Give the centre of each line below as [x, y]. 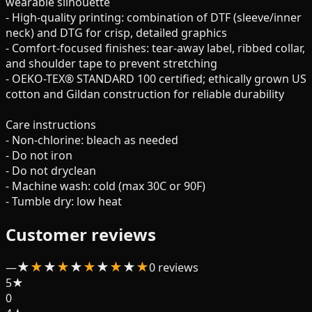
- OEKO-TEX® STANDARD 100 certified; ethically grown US [156, 78]
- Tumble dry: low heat [64, 201]
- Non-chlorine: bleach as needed [92, 140]
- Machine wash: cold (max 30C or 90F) [106, 186]
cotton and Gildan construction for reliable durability [145, 94]
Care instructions [51, 124]
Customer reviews [81, 234]
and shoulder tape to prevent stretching [111, 63]
